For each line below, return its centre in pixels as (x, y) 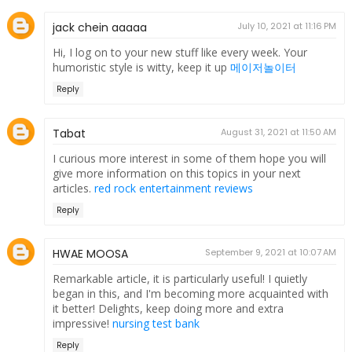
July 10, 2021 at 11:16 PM (287, 26)
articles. (73, 188)
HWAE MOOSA (90, 254)
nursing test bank (156, 324)
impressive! (82, 324)
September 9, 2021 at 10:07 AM (271, 253)
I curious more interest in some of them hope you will (189, 158)
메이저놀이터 (263, 68)
